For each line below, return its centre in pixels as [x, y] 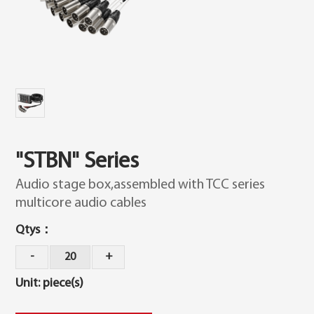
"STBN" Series [77, 162]
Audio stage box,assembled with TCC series [141, 185]
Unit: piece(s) [50, 284]
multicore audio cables [81, 204]
